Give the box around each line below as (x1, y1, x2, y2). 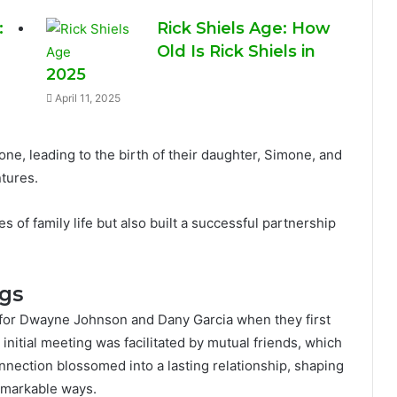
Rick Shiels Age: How (157, 19, 331, 38)
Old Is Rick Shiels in (157, 42, 316, 61)
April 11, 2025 (55, 91, 121, 105)
